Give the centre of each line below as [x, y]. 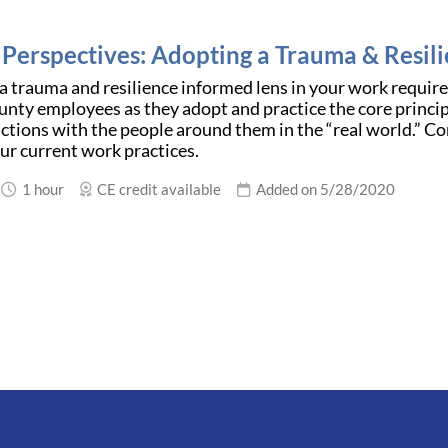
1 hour [40, 188]
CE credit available [156, 188]
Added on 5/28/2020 [322, 188]
